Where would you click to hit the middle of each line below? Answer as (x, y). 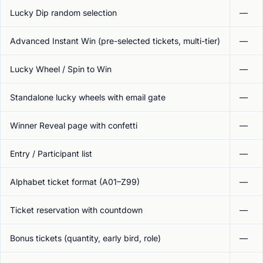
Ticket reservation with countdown (76, 210)
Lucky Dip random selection (63, 13)
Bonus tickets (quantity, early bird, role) (85, 238)
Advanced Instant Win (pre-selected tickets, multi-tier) (115, 41)
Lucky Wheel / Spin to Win (61, 69)
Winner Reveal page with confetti (74, 125)
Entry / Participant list (51, 154)
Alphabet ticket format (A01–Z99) (75, 182)
